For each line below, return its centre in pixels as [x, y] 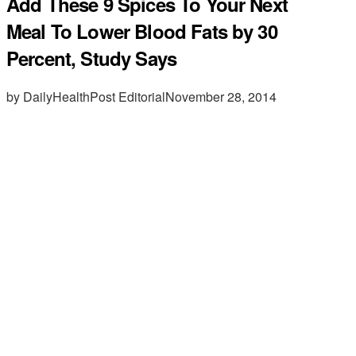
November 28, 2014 [221, 96]
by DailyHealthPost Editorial [86, 96]
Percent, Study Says [92, 58]
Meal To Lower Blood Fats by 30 [142, 31]
